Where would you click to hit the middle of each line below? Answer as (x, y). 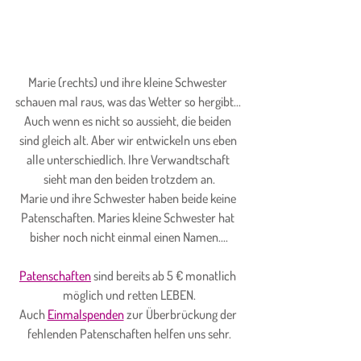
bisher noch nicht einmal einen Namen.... (129, 237)
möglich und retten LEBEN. (129, 295)
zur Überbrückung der (181, 314)
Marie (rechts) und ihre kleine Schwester (129, 82)
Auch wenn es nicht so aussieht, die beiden (129, 120)
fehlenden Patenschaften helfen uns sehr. (129, 333)
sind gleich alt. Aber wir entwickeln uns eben (129, 140)
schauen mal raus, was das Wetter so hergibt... (129, 101)
